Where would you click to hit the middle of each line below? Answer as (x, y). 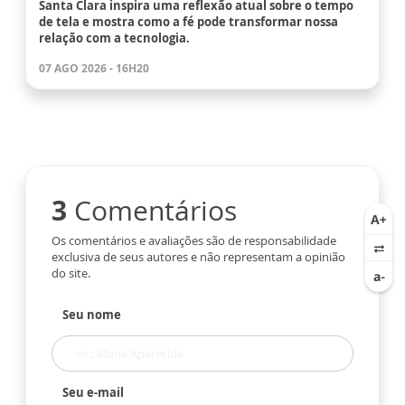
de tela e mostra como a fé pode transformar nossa (188, 22)
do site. (71, 273)
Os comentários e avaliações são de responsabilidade (194, 241)
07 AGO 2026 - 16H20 (94, 69)
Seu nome (92, 315)
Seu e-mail (93, 393)
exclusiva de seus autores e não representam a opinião (198, 257)
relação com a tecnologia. (114, 38)
